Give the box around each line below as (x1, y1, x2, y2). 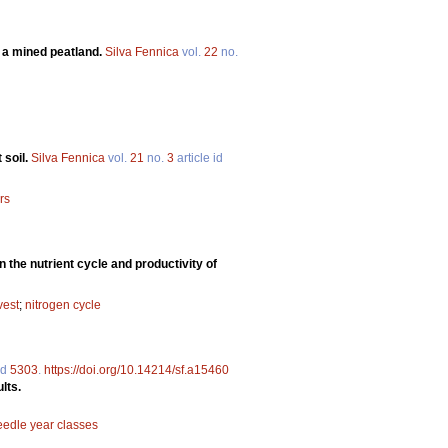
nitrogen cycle (25, 297, 101, 312)
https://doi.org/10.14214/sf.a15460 (44, 362, 229, 377)
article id (174, 150, 223, 165)
